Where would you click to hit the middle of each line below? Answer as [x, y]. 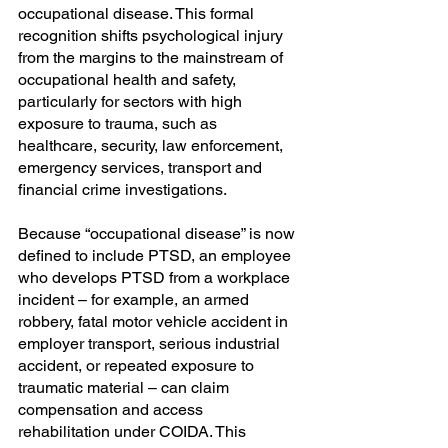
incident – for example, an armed [135, 300]
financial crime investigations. [122, 190]
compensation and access [112, 410]
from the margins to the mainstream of [152, 58]
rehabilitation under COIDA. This [134, 432]
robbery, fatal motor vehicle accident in [155, 322]
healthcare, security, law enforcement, [152, 146]
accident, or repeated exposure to [138, 366]
